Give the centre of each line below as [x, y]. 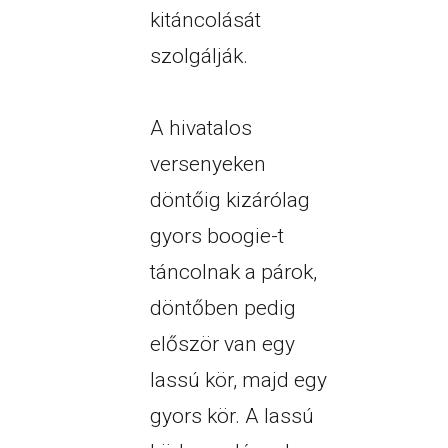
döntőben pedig [222, 308]
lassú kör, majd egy [238, 380]
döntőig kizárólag [229, 200]
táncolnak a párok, [233, 272]
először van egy [222, 344]
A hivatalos [200, 128]
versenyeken [207, 164]
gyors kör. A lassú [231, 416]
